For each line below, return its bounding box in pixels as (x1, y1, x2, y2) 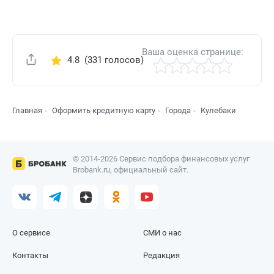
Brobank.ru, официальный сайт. (72, 165, 188, 175)
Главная (12, 106, 42, 116)
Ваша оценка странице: (142, 46, 244, 58)
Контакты (12, 251, 48, 261)
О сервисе (12, 228, 50, 238)
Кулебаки (201, 106, 236, 116)
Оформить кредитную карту (52, 106, 155, 116)
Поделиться (40, 54, 92, 66)
